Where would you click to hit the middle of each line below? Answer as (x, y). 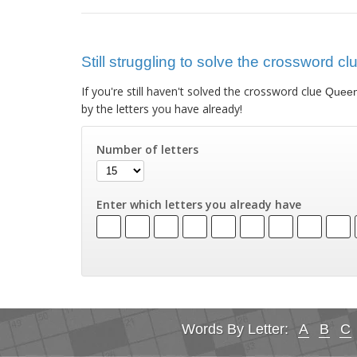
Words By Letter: (235, 330)
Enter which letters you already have (199, 205)
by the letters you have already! (162, 109)
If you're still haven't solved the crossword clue (203, 92)
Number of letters (148, 150)
